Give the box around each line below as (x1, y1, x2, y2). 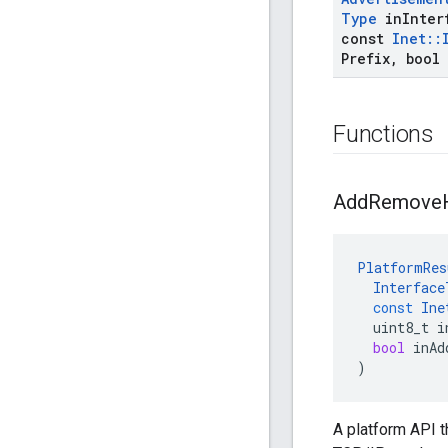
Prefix (341, 49, 390, 69)
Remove (368, 190, 442, 215)
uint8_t (373, 318, 429, 338)
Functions (333, 120, 434, 149)
